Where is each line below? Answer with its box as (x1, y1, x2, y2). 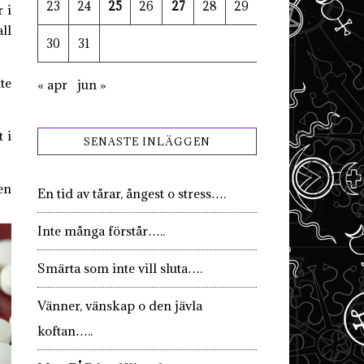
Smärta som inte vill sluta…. (37, 260, 202, 276)
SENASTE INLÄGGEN (84, 135, 210, 148)
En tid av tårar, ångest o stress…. (37, 185, 226, 201)
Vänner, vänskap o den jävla (37, 297, 202, 314)
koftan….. (37, 323, 93, 339)
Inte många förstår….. (37, 223, 165, 239)
